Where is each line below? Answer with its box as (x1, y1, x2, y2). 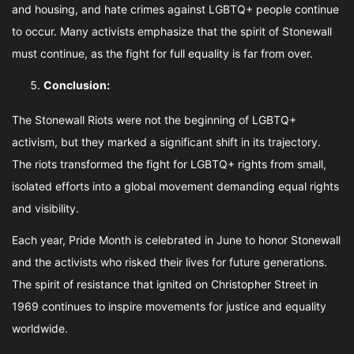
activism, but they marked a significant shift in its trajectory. (12, 135, 321, 149)
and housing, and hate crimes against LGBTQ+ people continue (12, 2, 339, 16)
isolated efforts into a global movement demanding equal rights (12, 179, 339, 193)
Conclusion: (43, 78, 110, 92)
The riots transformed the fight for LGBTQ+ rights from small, (12, 157, 326, 171)
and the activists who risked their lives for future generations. (12, 255, 327, 269)
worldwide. (12, 322, 68, 335)
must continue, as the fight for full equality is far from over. (12, 47, 313, 60)
